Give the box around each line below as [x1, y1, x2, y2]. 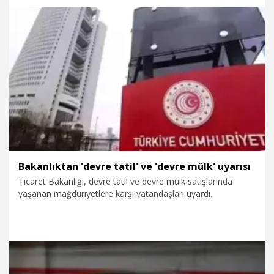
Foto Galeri [66, 49, 105, 60]
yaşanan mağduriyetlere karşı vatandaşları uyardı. [18, 187, 212, 199]
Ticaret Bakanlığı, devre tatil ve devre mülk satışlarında [18, 175, 232, 187]
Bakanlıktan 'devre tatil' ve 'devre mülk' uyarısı [18, 159, 251, 173]
